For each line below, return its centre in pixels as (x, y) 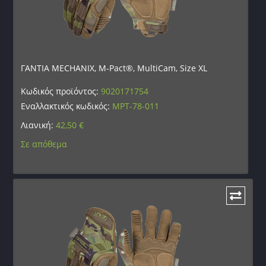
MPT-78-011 (136, 106)
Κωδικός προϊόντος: (61, 91)
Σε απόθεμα (44, 144)
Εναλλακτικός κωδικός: (67, 106)
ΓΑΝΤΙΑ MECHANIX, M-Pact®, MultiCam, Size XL (114, 68)
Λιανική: (39, 125)
